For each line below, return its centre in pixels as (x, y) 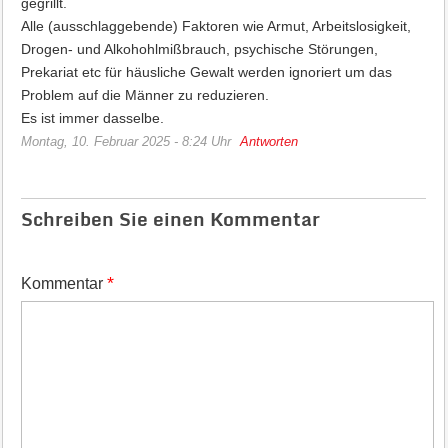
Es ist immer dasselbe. (92, 118)
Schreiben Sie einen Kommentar (170, 218)
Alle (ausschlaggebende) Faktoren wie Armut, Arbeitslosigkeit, (215, 26)
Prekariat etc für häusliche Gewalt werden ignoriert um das (206, 72)
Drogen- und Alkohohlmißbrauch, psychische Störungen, (199, 49)
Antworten (268, 141)
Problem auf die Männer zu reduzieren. (144, 95)
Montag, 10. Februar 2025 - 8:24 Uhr (125, 141)
